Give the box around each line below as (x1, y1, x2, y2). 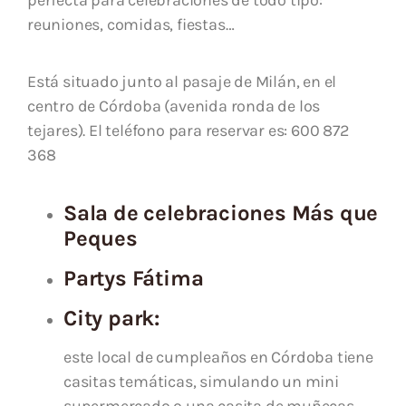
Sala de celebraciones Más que (63, 200, 379, 227)
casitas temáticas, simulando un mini (63, 372, 339, 392)
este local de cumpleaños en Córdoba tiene (63, 347, 373, 368)
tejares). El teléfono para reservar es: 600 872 (27, 121, 349, 141)
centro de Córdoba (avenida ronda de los (27, 96, 321, 117)
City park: (63, 305, 159, 332)
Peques (63, 226, 138, 252)
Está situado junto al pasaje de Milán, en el (27, 72, 337, 92)
